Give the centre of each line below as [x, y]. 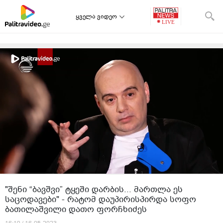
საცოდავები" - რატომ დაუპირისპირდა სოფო [101, 199]
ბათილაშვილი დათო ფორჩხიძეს [76, 209]
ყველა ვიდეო [96, 16]
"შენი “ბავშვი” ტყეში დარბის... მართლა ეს [94, 189]
